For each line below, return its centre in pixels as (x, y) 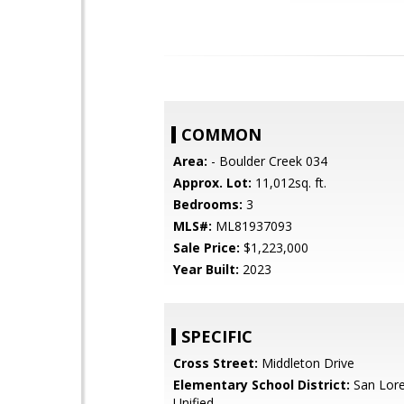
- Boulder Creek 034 (267, 161)
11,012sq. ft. (289, 183)
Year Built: (206, 269)
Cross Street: (216, 363)
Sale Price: (207, 248)
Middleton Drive (306, 363)
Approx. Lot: (212, 183)
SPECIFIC (217, 336)
